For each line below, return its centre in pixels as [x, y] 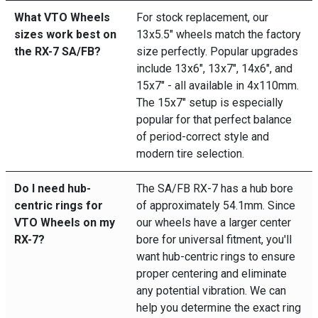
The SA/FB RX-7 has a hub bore [215, 188]
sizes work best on [65, 34]
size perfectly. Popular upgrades [217, 51]
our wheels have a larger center [214, 223]
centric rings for [59, 205]
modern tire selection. [190, 154]
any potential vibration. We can [211, 291]
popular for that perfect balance [214, 120]
